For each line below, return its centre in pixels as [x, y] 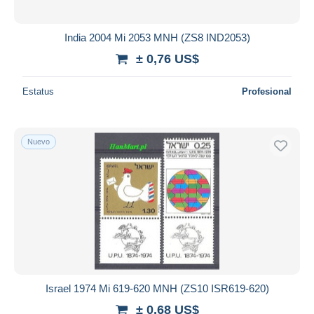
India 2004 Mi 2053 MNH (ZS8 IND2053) [157, 37]
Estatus [38, 91]
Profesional [267, 91]
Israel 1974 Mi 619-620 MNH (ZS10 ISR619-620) [157, 288]
